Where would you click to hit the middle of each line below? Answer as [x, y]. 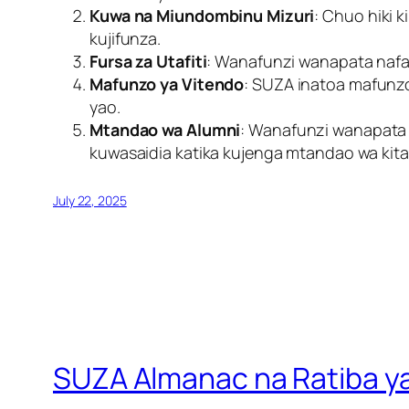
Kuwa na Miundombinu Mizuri [202, 16]
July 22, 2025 [90, 201]
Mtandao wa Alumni [165, 130]
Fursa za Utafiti [148, 62]
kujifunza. [126, 39]
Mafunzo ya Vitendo [167, 84]
